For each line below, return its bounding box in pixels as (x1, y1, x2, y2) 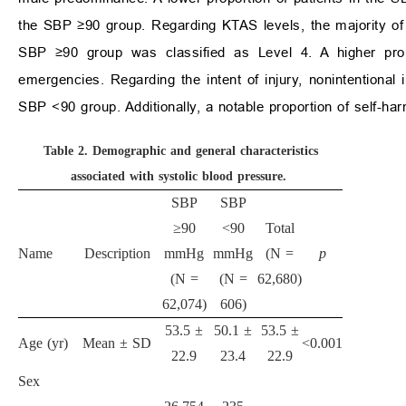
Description (83, 246, 150, 262)
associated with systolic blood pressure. (70, 169, 286, 184)
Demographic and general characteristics (92, 144, 318, 159)
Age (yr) (18, 335, 68, 352)
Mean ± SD (82, 335, 151, 352)
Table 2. (43, 144, 88, 159)
